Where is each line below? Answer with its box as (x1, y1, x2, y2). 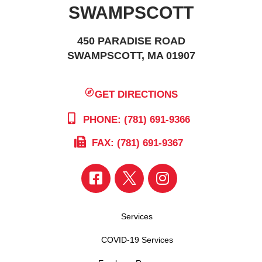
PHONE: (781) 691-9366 (80, 113, 190, 125)
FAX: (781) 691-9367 (89, 137, 183, 149)
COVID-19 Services (101, 235, 173, 244)
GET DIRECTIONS (95, 88, 178, 100)
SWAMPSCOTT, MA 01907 (67, 49, 195, 61)
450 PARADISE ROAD (77, 35, 185, 47)
